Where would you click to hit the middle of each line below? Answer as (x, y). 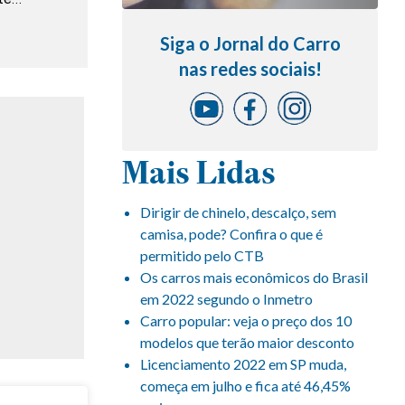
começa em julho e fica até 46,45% (245, 386)
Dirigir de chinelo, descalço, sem (238, 212)
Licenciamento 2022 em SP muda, (243, 364)
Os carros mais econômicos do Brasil (254, 277)
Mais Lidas (199, 172)
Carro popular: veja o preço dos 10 (246, 320)
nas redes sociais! (250, 69)
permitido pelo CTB (202, 255)
